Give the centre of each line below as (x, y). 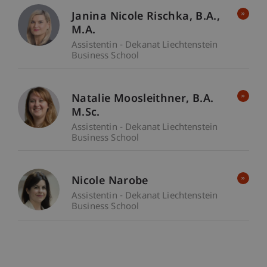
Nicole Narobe (110, 182)
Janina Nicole (109, 17)
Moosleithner (150, 100)
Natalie (93, 100)
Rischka (168, 17)
